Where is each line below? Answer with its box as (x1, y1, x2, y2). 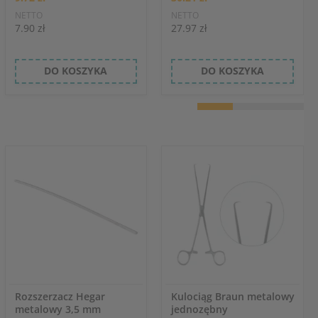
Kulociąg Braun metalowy (171, 289, 295, 303)
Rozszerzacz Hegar (14, 289, 105, 303)
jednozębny (171, 302, 229, 316)
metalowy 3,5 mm (14, 302, 101, 316)
